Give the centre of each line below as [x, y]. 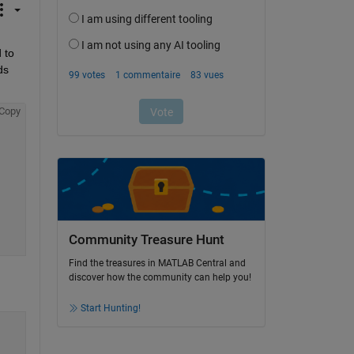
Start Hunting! [110, 309]
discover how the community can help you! [160, 278]
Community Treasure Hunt [146, 240]
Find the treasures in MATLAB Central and [157, 264]
